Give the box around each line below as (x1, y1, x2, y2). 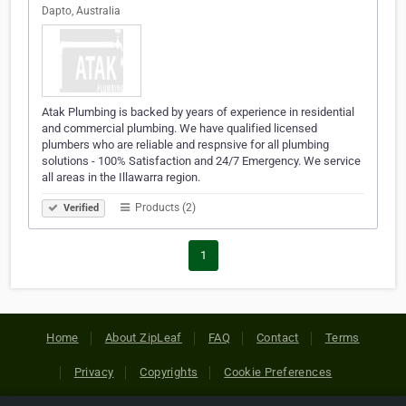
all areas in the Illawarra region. (42, 170, 200, 185)
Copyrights (140, 365, 198, 380)
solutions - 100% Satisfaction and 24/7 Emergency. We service (42, 154, 361, 169)
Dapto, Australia (42, 5, 121, 18)
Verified (61, 202, 99, 215)
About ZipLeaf (104, 331, 182, 345)
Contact (256, 331, 299, 345)
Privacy (73, 365, 114, 380)
